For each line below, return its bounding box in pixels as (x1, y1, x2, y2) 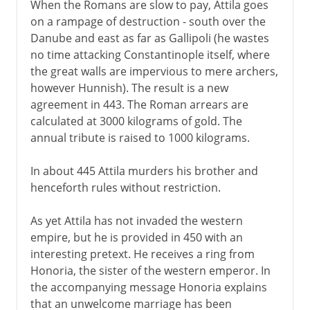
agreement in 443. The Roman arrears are (30, 96, 248, 112)
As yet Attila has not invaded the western (30, 212, 243, 228)
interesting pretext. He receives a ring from (30, 246, 255, 262)
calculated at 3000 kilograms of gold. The (30, 113, 242, 129)
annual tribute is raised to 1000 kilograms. (30, 129, 250, 145)
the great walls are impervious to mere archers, (30, 63, 278, 79)
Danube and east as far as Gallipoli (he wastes (30, 30, 269, 46)
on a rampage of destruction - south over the (30, 13, 266, 29)
